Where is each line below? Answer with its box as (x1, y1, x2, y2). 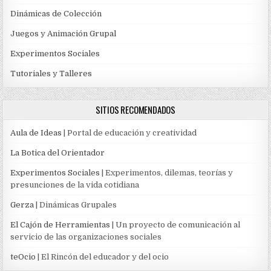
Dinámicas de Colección (10, 8, 102, 18)
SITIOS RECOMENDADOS (95, 102, 176, 116)
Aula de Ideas (10, 128, 62, 137)
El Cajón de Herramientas (10, 220, 111, 229)
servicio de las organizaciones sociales (10, 232, 162, 241)
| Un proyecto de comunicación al (110, 220, 241, 229)
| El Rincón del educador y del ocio (36, 252, 169, 261)
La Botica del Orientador (10, 148, 105, 157)
